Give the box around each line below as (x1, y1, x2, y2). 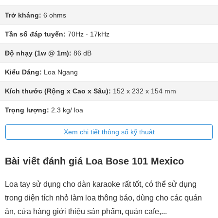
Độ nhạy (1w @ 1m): (5, 49, 72, 57)
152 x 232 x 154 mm (111, 87, 176, 95)
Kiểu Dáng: (5, 68, 42, 76)
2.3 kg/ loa (49, 106, 83, 114)
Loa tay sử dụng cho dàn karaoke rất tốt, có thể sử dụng (5, 180, 197, 188)
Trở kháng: (5, 11, 41, 19)
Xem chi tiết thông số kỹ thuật (63, 128, 155, 136)
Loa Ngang (42, 68, 78, 76)
